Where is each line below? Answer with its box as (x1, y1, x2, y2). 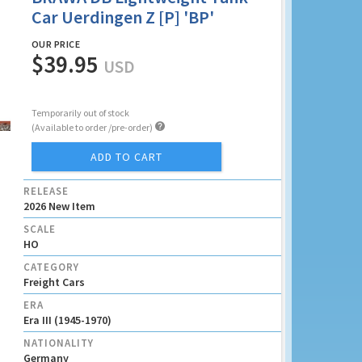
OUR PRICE (31, 38, 81, 50)
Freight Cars (23, 275, 85, 289)
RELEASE (23, 184, 69, 198)
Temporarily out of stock (31, 107, 129, 119)
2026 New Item (23, 199, 95, 213)
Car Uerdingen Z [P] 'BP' (31, 6, 214, 28)
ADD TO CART (90, 149, 162, 164)
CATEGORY (23, 260, 79, 274)
